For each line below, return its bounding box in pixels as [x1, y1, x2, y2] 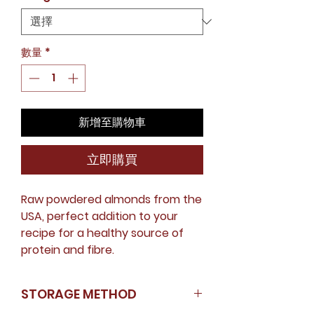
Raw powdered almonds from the [21, 191, 202, 207]
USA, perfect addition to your [21, 207, 178, 224]
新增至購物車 [78, 114, 146, 130]
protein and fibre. [21, 241, 114, 258]
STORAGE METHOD [21, 285, 137, 303]
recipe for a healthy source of [21, 224, 184, 241]
